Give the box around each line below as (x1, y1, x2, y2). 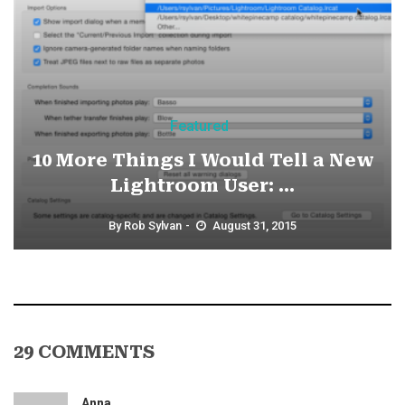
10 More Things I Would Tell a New (31, 148, 374, 171)
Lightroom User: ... (110, 174, 295, 196)
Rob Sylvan (124, 218, 182, 232)
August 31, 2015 (212, 218, 297, 232)
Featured (169, 117, 229, 135)
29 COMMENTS (14, 340, 155, 363)
